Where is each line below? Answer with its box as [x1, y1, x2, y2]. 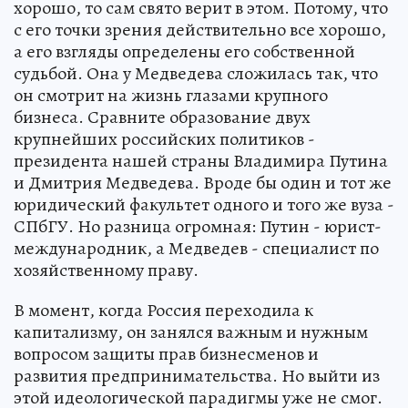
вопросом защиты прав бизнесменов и [14, 341, 319, 366]
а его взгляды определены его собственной [14, 38, 355, 64]
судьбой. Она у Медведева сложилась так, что [14, 60, 378, 86]
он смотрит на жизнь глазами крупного [14, 82, 328, 107]
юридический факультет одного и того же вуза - [14, 191, 394, 217]
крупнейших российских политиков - [14, 126, 315, 151]
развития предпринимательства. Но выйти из [14, 362, 380, 388]
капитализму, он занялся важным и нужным [14, 319, 368, 344]
